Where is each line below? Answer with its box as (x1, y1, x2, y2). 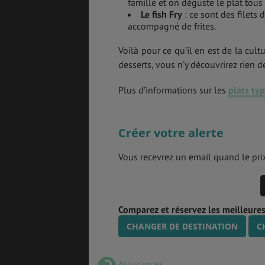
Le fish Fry (141, 8, 182, 20)
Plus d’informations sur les (118, 83, 228, 96)
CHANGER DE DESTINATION (127, 220, 238, 232)
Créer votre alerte (118, 124, 224, 141)
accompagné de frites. (128, 20, 216, 32)
